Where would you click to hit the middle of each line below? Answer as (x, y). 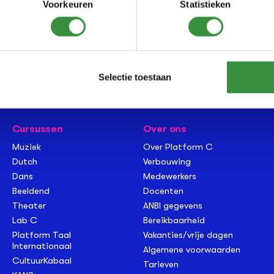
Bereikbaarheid (174, 220)
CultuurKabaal (42, 260)
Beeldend (31, 191)
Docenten (163, 191)
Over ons (165, 129)
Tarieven (161, 264)
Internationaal (42, 246)
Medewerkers (169, 176)
